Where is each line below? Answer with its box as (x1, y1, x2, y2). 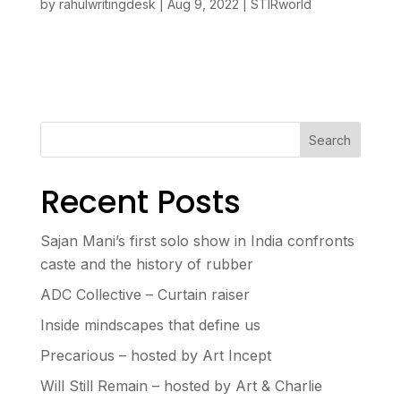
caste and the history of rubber (39, 255, 253, 273)
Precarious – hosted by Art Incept (39, 346, 271, 364)
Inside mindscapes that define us (39, 316, 260, 334)
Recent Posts (39, 180, 241, 224)
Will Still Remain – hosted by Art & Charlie (39, 377, 322, 395)
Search (309, 132, 352, 148)
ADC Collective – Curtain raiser (39, 286, 250, 303)
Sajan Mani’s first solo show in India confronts (39, 232, 354, 250)
